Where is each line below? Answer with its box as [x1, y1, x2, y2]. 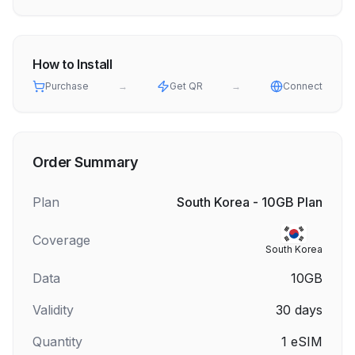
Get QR [169, 80, 203, 92]
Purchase [45, 80, 89, 92]
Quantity [32, 334, 82, 349]
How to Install [32, 56, 113, 72]
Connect [283, 80, 323, 92]
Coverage [32, 232, 90, 248]
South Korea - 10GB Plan [177, 194, 323, 210]
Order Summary [32, 154, 139, 170]
